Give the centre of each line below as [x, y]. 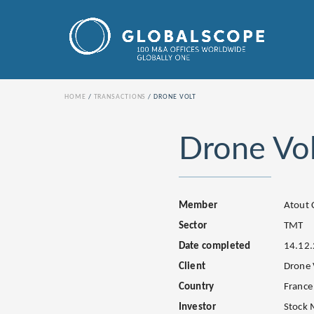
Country [196, 287]
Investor [197, 307]
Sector [193, 226]
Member [198, 205]
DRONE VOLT [175, 97]
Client [192, 266]
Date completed [214, 246]
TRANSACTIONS [120, 97]
